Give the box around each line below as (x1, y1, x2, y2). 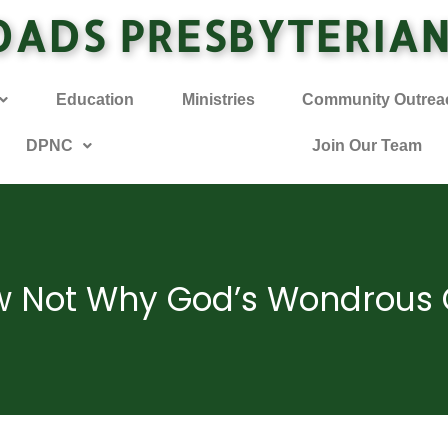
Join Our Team (312, 137, 423, 154)
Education (55, 91, 134, 108)
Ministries (181, 91, 255, 108)
